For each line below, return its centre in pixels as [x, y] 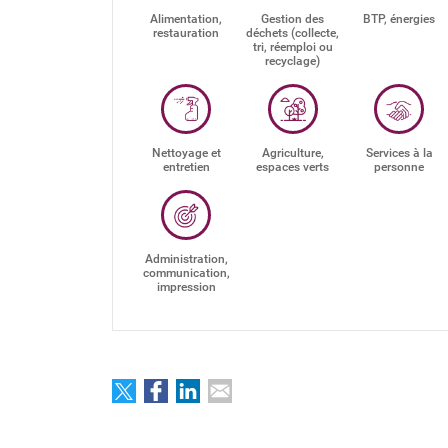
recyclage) [293, 61]
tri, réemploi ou [292, 47]
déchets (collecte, [293, 33]
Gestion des [293, 19]
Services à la [399, 153]
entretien [186, 167]
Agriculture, [292, 153]
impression [186, 287]
